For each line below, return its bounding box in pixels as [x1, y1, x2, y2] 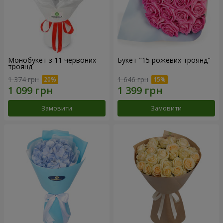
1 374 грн [8, 74, 39, 84]
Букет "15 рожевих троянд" [117, 55, 211, 65]
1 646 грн [117, 74, 148, 84]
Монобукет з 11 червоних [8, 55, 96, 65]
